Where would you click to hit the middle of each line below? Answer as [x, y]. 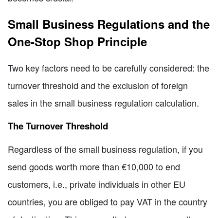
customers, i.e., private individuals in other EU [97, 184]
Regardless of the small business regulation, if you [105, 149]
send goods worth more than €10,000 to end [94, 167]
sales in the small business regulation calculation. [103, 103]
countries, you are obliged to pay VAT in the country [108, 202]
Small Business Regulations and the [109, 24]
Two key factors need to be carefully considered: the [109, 68]
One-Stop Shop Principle [77, 42]
